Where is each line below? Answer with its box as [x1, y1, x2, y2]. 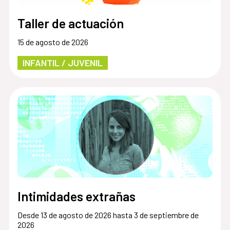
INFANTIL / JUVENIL [22, 57, 103, 69]
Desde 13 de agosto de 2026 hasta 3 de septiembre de [17, 210, 199, 220]
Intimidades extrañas [17, 188, 136, 204]
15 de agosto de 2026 [17, 37, 88, 47]
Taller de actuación [17, 15, 124, 31]
